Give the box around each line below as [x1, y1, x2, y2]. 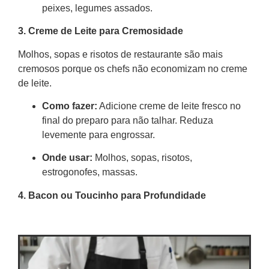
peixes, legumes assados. [42, 2, 153, 13]
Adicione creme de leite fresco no [97, 101, 241, 112]
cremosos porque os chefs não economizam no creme [18, 63, 247, 74]
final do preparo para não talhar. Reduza [42, 115, 213, 126]
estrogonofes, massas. [42, 167, 138, 178]
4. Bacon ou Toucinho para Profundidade [18, 190, 206, 201]
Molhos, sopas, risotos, [92, 153, 192, 163]
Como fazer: [42, 101, 97, 112]
